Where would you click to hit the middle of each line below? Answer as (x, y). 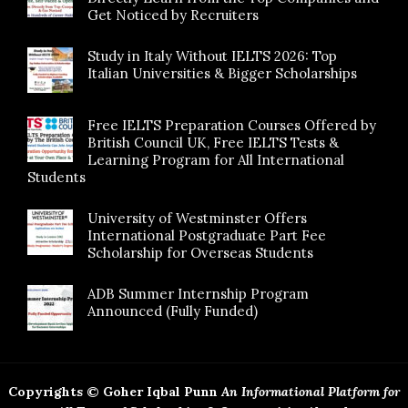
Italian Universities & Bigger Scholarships (222, 73)
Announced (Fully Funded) (173, 311)
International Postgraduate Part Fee (207, 235)
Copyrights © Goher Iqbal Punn (113, 391)
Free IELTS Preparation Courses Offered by (232, 125)
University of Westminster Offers (197, 218)
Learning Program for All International (216, 159)
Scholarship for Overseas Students (200, 252)
